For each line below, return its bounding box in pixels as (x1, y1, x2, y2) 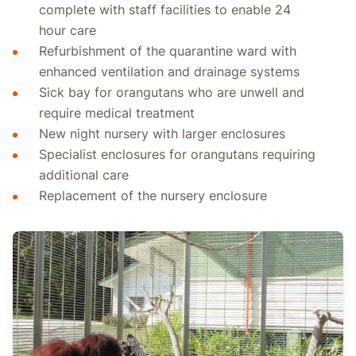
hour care (38, 22, 96, 39)
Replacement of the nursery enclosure (38, 188, 267, 204)
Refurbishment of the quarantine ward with (38, 43, 296, 60)
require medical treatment (38, 105, 195, 122)
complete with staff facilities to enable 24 (38, 2, 291, 18)
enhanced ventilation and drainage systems (38, 64, 300, 80)
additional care (38, 167, 129, 184)
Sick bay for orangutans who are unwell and (38, 84, 304, 101)
